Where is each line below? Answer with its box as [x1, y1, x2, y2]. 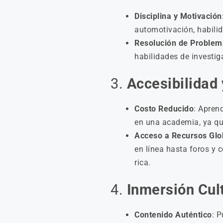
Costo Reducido [134, 104, 194, 114]
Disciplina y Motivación [134, 11, 222, 21]
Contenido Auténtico [134, 210, 212, 220]
